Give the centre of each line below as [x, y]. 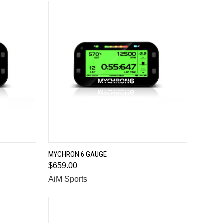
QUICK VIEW [115, 151]
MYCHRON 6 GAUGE [77, 154]
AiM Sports [67, 179]
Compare [73, 167]
